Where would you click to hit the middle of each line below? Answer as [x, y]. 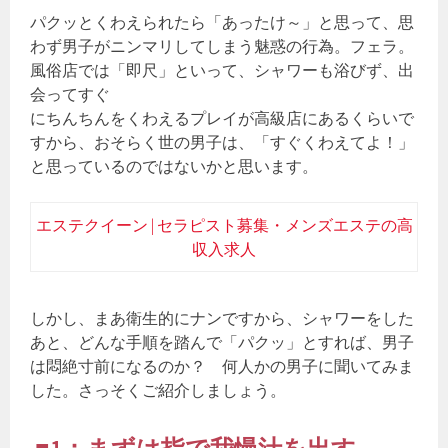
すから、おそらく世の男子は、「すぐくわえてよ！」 [222, 142]
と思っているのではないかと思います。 [174, 166]
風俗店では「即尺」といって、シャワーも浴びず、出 [222, 70]
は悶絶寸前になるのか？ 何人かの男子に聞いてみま [222, 366]
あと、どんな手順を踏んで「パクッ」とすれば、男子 [222, 342]
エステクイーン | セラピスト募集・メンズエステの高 [224, 225]
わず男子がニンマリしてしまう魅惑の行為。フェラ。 [222, 46]
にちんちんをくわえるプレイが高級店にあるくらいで [222, 118]
